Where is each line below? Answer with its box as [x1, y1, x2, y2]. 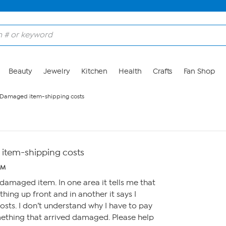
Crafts [152, 67, 173, 76]
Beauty [8, 67, 33, 76]
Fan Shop [183, 67, 215, 76]
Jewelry [43, 67, 70, 76]
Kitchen [81, 67, 108, 76]
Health [119, 67, 142, 76]
